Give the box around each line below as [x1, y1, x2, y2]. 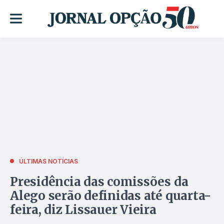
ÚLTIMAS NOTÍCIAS [19, 157, 78, 165]
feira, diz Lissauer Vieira [10, 201, 156, 217]
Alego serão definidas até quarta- [10, 187, 211, 203]
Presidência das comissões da [10, 173, 188, 189]
